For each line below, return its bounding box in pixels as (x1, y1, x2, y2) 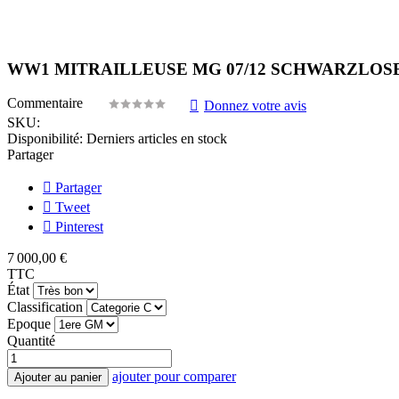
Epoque (7, 316, 51, 332)
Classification (7, 299, 83, 315)
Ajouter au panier (14, 370, 102, 385)
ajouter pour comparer (112, 369, 236, 385)
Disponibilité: (7, 131, 83, 147)
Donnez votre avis (204, 98, 306, 114)
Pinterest (52, 219, 103, 235)
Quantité (7, 333, 55, 349)
